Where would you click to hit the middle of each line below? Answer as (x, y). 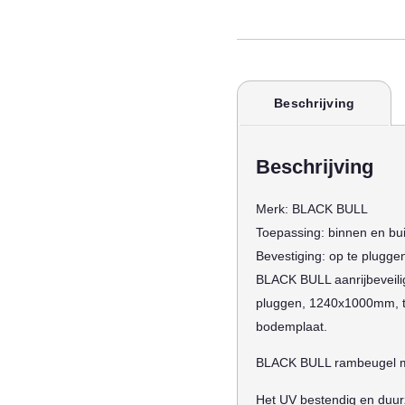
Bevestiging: (292, 256)
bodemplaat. (292, 326)
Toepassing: (292, 232)
